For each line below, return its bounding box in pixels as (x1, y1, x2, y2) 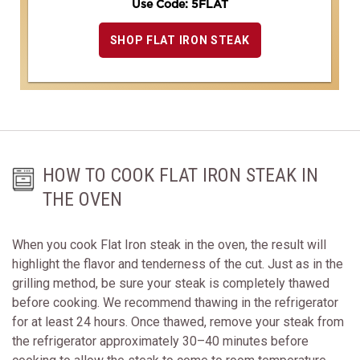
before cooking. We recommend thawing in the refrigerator (12, 294, 338, 310)
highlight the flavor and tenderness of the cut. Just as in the (12, 256, 343, 272)
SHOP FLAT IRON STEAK (109, 33, 250, 47)
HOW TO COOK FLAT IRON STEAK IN (43, 163, 318, 186)
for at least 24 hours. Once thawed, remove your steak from (12, 313, 344, 329)
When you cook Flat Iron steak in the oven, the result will (12, 236, 326, 252)
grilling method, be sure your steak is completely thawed (12, 275, 329, 291)
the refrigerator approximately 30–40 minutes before (12, 333, 309, 349)
